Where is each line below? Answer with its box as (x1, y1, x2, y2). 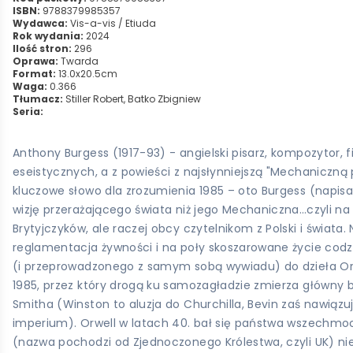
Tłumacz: (13, 92, 63, 106)
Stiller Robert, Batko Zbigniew (65, 92, 201, 106)
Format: (13, 67, 56, 80)
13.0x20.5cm (56, 67, 117, 80)
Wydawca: (13, 17, 68, 30)
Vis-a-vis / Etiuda (70, 17, 156, 30)
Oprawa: (13, 54, 58, 68)
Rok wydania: (13, 29, 84, 43)
